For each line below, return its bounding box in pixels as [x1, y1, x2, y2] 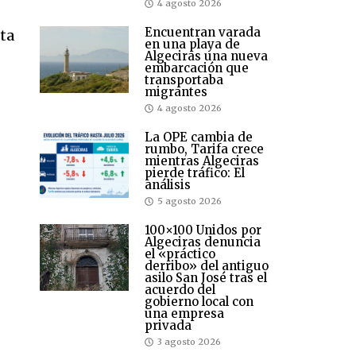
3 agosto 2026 [157, 336, 221, 348]
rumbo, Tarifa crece [145, 141, 264, 157]
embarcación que [145, 60, 249, 76]
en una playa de [145, 37, 240, 52]
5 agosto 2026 [157, 195, 222, 207]
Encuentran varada [145, 25, 261, 41]
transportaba [145, 72, 223, 88]
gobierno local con [145, 294, 253, 310]
